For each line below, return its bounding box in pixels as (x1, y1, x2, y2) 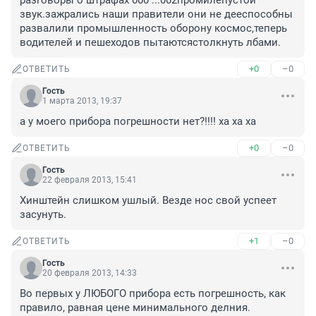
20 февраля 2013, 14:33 (42, 268, 137, 279)
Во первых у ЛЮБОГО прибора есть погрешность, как (20, 287, 286, 300)
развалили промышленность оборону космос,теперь (20, 22, 287, 35)
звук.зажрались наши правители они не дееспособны (20, 8, 293, 21)
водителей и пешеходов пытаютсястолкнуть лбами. (20, 36, 281, 49)
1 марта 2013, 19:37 (42, 96, 122, 107)
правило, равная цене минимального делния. (20, 301, 253, 315)
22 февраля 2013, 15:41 (42, 175, 137, 186)
